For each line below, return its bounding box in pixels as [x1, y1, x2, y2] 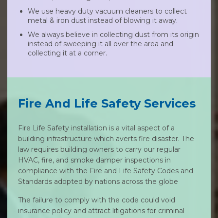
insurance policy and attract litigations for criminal [18, 206, 184, 215]
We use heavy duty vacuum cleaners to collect [28, 7, 187, 16]
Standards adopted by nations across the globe [18, 177, 178, 186]
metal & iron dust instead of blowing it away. [28, 16, 178, 25]
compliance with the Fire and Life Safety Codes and [18, 166, 193, 175]
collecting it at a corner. [28, 49, 107, 57]
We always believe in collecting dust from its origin [28, 30, 199, 39]
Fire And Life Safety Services [18, 96, 196, 110]
